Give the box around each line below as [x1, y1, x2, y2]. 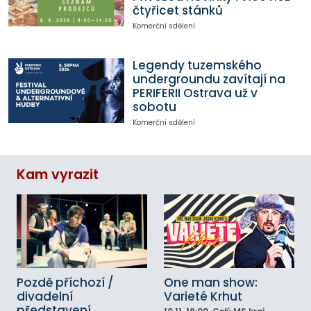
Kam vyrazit [17, 165, 99, 185]
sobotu [132, 98, 176, 115]
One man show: [164, 274, 258, 292]
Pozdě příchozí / [17, 274, 114, 292]
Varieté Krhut [164, 288, 242, 305]
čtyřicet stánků [132, 1, 223, 19]
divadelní [17, 288, 73, 305]
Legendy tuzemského [132, 56, 262, 74]
